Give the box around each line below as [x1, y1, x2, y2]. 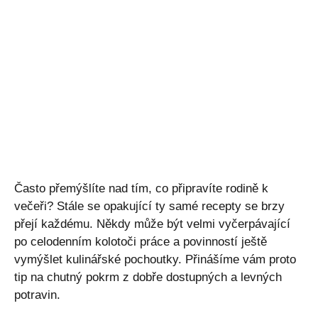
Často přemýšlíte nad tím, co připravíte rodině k [14, 181, 268, 195]
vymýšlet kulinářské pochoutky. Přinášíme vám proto [14, 252, 296, 266]
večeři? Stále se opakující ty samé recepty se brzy [14, 199, 285, 213]
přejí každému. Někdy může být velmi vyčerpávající [14, 216, 290, 231]
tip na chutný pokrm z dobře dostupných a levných [14, 270, 282, 284]
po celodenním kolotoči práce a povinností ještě [14, 234, 267, 248]
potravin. [14, 287, 60, 302]
